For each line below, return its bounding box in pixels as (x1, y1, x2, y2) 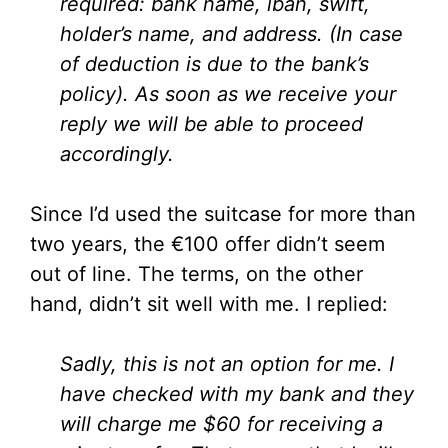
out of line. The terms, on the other (30, 262, 363, 287)
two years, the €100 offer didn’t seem (30, 232, 385, 257)
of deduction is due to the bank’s (60, 52, 369, 77)
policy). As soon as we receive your (60, 82, 396, 107)
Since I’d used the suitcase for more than (30, 202, 416, 227)
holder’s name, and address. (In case (60, 22, 403, 47)
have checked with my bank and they (60, 382, 414, 407)
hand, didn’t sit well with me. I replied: (30, 292, 388, 317)
